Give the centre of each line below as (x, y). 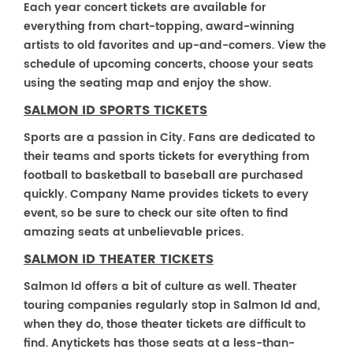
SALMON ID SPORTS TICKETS (115, 110)
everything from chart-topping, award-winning (159, 26)
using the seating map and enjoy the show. (147, 83)
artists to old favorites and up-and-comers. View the (175, 45)
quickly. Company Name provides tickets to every (166, 194)
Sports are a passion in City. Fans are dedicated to (169, 137)
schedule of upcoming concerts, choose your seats (169, 64)
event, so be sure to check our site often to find (156, 213)
